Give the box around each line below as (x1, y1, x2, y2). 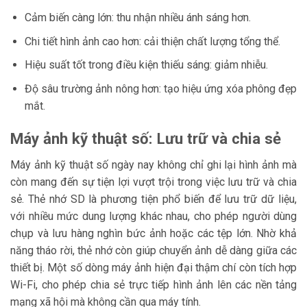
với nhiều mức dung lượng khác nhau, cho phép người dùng (10, 209, 297, 223)
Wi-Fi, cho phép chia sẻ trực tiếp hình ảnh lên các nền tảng (10, 278, 297, 291)
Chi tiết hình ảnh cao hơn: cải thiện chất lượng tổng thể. (24, 34, 280, 48)
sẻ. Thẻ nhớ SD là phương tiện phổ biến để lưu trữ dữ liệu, (10, 192, 297, 206)
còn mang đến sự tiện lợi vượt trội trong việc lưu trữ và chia (10, 175, 297, 188)
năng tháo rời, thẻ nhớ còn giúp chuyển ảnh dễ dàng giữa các (10, 243, 297, 257)
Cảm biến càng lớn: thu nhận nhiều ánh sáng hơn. (24, 11, 251, 25)
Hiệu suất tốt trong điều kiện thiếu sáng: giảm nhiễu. (24, 58, 268, 72)
